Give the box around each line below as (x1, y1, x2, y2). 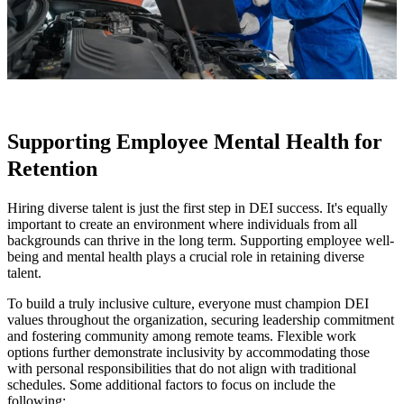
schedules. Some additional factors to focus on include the (7, 376, 335, 392)
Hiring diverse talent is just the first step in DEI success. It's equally (7, 199, 388, 216)
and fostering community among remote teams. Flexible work (7, 327, 356, 344)
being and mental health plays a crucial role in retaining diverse (7, 248, 364, 264)
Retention (7, 156, 97, 180)
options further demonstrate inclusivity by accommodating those (7, 344, 370, 360)
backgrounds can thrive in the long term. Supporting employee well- (7, 232, 394, 248)
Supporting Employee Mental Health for (7, 129, 382, 153)
